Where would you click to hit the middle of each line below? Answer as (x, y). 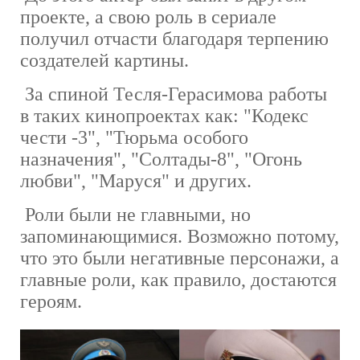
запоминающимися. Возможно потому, (180, 237)
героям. (51, 302)
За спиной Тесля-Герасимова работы (174, 94)
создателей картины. (104, 61)
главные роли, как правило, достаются (178, 280)
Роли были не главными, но (135, 215)
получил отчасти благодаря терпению (174, 39)
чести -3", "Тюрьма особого (134, 138)
